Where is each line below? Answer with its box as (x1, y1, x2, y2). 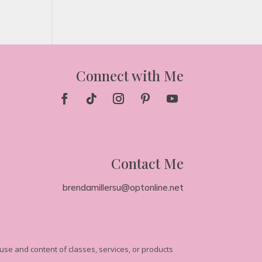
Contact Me (111, 153, 184, 173)
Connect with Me (75, 65, 184, 85)
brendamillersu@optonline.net (62, 181, 184, 193)
